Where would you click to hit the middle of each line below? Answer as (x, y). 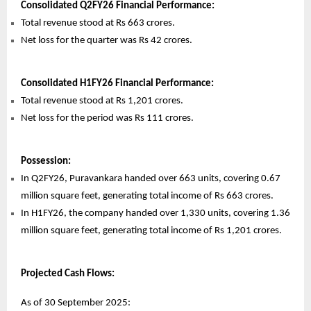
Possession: (46, 161)
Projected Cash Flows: (68, 274)
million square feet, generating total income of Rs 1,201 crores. (151, 230)
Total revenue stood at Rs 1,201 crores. (102, 101)
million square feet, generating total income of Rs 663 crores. (147, 196)
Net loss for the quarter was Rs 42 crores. (107, 40)
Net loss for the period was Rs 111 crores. (107, 118)
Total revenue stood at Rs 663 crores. (98, 23)
